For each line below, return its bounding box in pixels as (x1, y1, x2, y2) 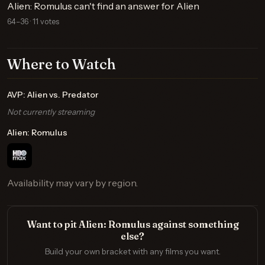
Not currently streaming (7, 107, 95, 117)
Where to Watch (7, 56, 116, 73)
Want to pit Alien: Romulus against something (26, 218, 239, 230)
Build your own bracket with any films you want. (44, 247, 221, 256)
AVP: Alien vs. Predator (7, 89, 98, 100)
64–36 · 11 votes (7, 17, 59, 26)
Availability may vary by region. (7, 177, 138, 189)
